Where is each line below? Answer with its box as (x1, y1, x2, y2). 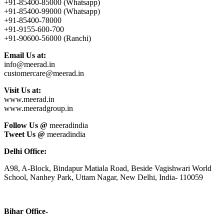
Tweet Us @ (4, 130, 45, 139)
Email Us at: (4, 51, 46, 60)
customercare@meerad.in (4, 69, 84, 78)
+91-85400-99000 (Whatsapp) (4, 7, 100, 16)
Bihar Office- (4, 207, 48, 216)
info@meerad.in (4, 60, 55, 69)
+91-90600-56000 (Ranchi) (4, 34, 91, 43)
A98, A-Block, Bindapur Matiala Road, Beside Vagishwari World (4, 164, 211, 173)
